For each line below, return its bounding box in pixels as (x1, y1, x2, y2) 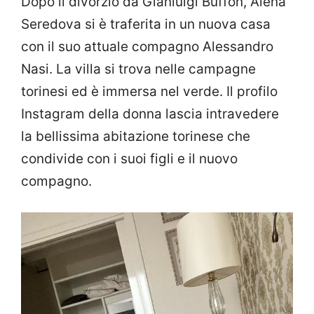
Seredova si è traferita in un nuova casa (21, 15, 271, 32)
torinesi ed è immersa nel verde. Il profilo (21, 83, 278, 100)
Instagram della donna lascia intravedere (21, 105, 279, 122)
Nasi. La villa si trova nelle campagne (21, 60, 256, 77)
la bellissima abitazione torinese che (21, 128, 250, 144)
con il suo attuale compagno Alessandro (21, 38, 273, 55)
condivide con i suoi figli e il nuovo (21, 150, 238, 167)
